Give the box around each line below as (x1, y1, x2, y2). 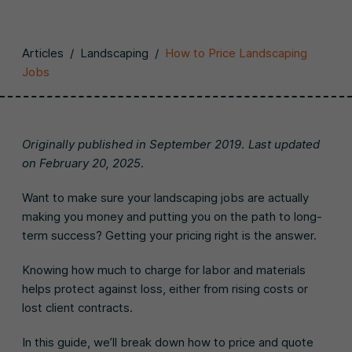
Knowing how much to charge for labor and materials (22, 262, 306, 277)
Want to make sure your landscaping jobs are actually (22, 190, 309, 205)
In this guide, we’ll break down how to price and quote (22, 335, 313, 350)
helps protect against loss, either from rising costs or (22, 281, 308, 296)
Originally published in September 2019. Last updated (22, 137, 320, 152)
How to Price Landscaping (165, 46, 307, 60)
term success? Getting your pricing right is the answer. (22, 228, 317, 243)
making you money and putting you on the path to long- (22, 209, 322, 224)
